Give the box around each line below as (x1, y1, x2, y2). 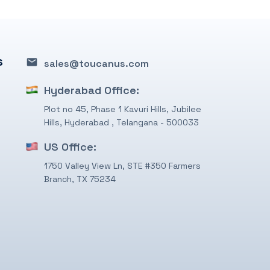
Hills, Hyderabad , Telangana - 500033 (44, 117, 199, 128)
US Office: (44, 140, 96, 154)
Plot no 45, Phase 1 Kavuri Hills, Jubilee (44, 104, 201, 115)
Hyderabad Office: (44, 83, 139, 98)
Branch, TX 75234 (44, 174, 116, 185)
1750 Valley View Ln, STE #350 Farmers (44, 160, 201, 172)
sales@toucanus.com (44, 57, 149, 71)
